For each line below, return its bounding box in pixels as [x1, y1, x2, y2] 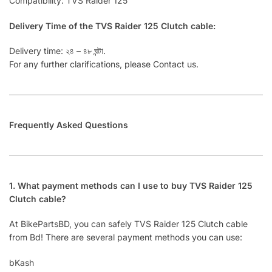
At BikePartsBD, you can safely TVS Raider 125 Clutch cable [9, 219, 248, 229]
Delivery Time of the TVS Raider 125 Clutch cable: [9, 20, 216, 31]
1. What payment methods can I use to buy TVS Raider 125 [9, 180, 253, 191]
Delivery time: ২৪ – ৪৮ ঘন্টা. [9, 46, 106, 56]
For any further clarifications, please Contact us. [9, 59, 199, 70]
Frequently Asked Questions [9, 120, 128, 131]
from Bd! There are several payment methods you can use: [9, 232, 242, 243]
